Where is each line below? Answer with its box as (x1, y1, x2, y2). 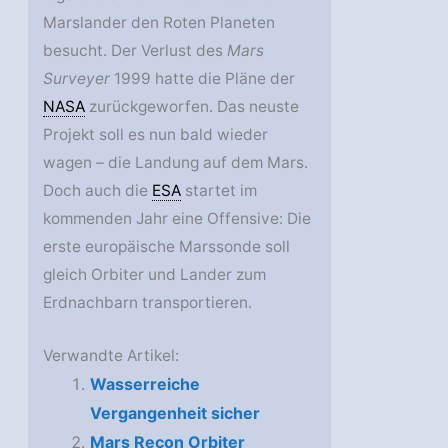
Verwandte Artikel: (43, 345, 180, 365)
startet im (181, 180, 258, 200)
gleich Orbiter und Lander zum (43, 264, 267, 284)
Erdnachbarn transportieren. (43, 292, 253, 312)
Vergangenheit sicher (89, 402, 260, 423)
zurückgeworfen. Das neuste (85, 96, 300, 116)
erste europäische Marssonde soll (43, 236, 291, 256)
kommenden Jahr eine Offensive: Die (43, 208, 312, 228)
